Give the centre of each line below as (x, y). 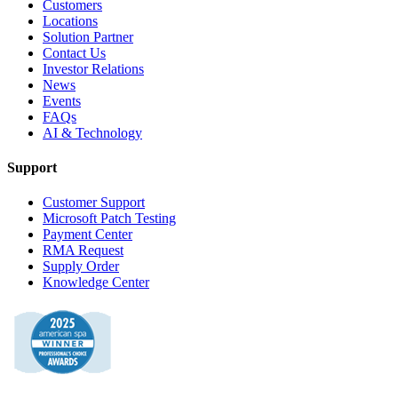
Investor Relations (93, 68)
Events (62, 100)
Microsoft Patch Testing (109, 219)
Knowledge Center (96, 283)
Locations (70, 20)
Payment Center (88, 235)
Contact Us (74, 52)
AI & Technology (92, 132)
